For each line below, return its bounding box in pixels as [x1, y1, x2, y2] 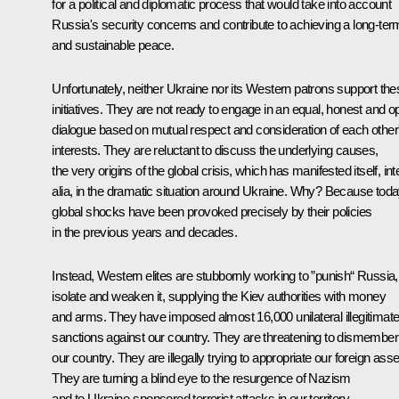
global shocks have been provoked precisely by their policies [52, 203, 372, 219]
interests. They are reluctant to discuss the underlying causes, [52, 142, 379, 158]
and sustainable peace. [52, 37, 175, 53]
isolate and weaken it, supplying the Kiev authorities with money [52, 288, 386, 304]
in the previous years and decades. [52, 224, 237, 240]
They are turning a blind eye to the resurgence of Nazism [52, 370, 351, 386]
